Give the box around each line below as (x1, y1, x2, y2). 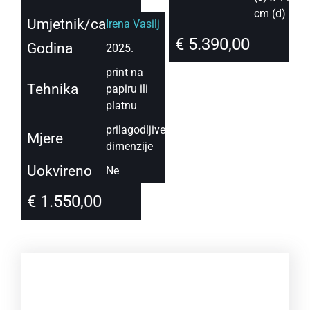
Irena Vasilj (105, 17, 160, 31)
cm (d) (253, 7, 286, 21)
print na (105, 66, 143, 80)
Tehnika (26, 81, 78, 98)
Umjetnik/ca (26, 16, 106, 33)
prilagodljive (105, 123, 165, 137)
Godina (26, 40, 73, 57)
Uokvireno (26, 163, 92, 180)
